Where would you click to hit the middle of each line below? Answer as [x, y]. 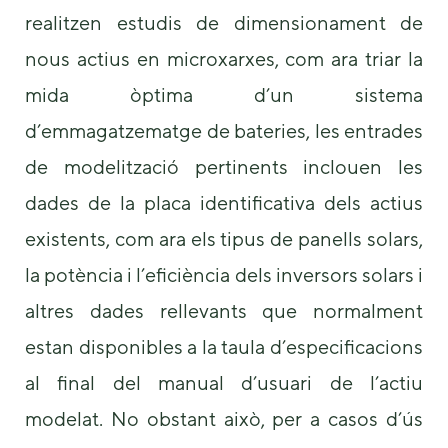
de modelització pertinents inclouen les [224, 166]
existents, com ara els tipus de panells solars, [224, 238]
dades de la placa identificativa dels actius [224, 202]
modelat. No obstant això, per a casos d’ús [224, 418]
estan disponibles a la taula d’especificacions [224, 346]
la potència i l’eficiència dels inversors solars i [224, 274]
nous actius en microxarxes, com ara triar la [224, 58]
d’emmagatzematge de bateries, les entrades [224, 130]
